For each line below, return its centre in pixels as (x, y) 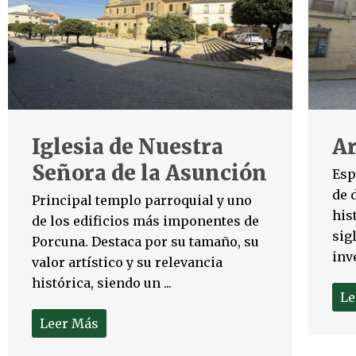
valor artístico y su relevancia (127, 263)
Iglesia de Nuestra (128, 147)
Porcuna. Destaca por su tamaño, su (145, 242)
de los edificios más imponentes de (145, 221)
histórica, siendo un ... (102, 283)
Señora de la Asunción (149, 173)
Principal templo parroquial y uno (142, 201)
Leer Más (69, 324)
